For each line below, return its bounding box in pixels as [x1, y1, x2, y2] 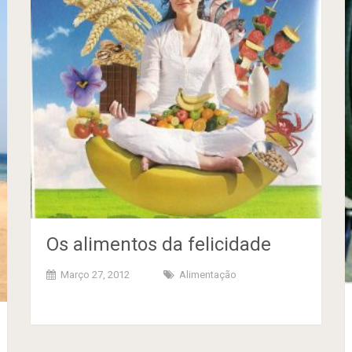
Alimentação [179, 268, 237, 280]
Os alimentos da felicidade [46, 233, 272, 255]
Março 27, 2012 [60, 268, 130, 280]
